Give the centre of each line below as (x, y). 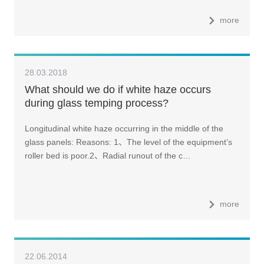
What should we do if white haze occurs (118, 89)
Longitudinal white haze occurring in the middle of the (124, 128)
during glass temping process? (96, 103)
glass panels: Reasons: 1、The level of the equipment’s (128, 142)
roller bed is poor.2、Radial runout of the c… (108, 155)
